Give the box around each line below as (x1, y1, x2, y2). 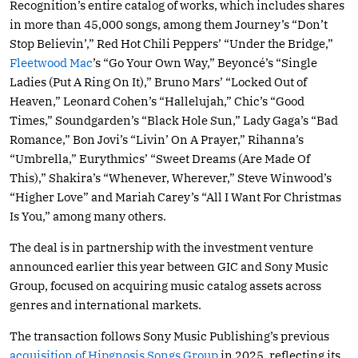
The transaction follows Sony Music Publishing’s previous (10, 328, 329, 344)
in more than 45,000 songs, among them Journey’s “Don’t (10, 16, 328, 32)
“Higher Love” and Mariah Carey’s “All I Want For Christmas (10, 189, 341, 205)
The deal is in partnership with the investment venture (10, 239, 313, 255)
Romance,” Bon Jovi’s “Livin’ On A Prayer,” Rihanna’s (10, 131, 304, 147)
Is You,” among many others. (10, 208, 166, 224)
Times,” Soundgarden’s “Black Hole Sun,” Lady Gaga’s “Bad (10, 112, 338, 128)
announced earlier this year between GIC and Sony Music (10, 258, 328, 274)
